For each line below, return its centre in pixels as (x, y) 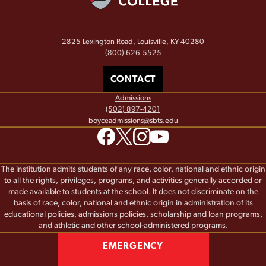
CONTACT (133, 79)
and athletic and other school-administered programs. (133, 226)
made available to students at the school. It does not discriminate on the (133, 192)
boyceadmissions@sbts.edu (133, 121)
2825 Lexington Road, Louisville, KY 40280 (133, 42)
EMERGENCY (133, 246)
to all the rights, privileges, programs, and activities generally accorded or (133, 181)
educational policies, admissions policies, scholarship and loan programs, (133, 215)
